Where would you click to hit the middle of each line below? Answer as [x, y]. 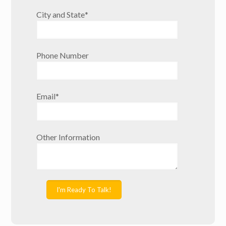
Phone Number [63, 55]
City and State [61, 15]
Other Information [68, 137]
